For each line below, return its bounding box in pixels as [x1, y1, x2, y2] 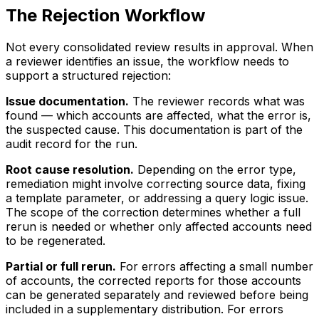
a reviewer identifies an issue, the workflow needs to [6, 54, 289, 69]
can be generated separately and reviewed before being [6, 288, 308, 303]
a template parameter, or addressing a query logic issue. [6, 191, 308, 206]
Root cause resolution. [6, 162, 134, 177]
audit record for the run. [6, 137, 137, 152]
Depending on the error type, [134, 162, 296, 177]
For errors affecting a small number [116, 259, 313, 274]
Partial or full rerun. [6, 259, 116, 274]
